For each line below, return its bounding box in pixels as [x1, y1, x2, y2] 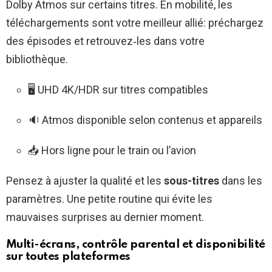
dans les [219, 174, 262, 188]
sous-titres [164, 174, 219, 188]
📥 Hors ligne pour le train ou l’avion [28, 144, 196, 157]
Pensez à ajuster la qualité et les [6, 174, 164, 188]
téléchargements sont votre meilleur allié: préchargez [6, 16, 263, 30]
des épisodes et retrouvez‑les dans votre [6, 35, 205, 48]
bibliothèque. [6, 53, 68, 66]
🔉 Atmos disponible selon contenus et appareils [28, 114, 262, 127]
